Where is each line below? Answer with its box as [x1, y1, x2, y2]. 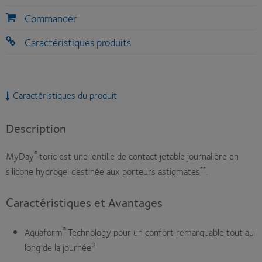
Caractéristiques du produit [12, 88, 117, 103]
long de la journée [25, 240, 91, 255]
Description [6, 118, 66, 138]
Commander [25, 10, 77, 27]
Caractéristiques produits [25, 34, 132, 51]
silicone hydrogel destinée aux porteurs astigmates [6, 164, 200, 179]
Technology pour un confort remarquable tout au [68, 225, 254, 240]
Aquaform [25, 225, 63, 240]
